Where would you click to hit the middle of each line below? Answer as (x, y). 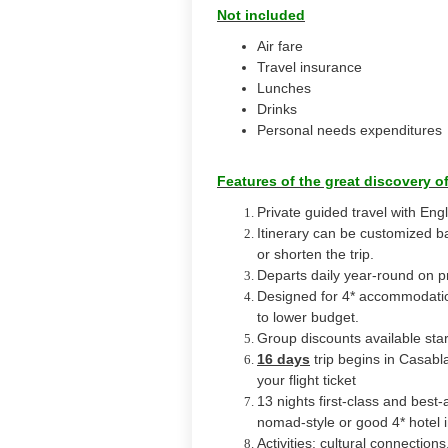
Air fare (280, 46)
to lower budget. (308, 317)
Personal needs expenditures (349, 130)
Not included (261, 15)
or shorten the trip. (315, 254)
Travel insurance (309, 67)
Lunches (284, 88)
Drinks (277, 109)
